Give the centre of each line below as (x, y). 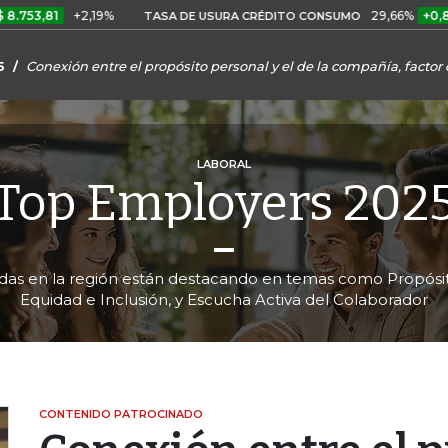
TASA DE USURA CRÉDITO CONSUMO (181, 16)
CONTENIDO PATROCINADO (121, 413)
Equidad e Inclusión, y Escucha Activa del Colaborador (224, 299)
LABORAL (224, 163)
